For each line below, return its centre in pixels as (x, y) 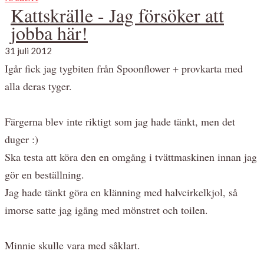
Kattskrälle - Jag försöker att (117, 15)
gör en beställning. (44, 174)
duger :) (22, 139)
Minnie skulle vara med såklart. (72, 245)
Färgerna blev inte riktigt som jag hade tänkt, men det (120, 121)
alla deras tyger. (38, 86)
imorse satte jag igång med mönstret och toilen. (106, 209)
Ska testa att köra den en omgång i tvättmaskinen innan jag (131, 156)
